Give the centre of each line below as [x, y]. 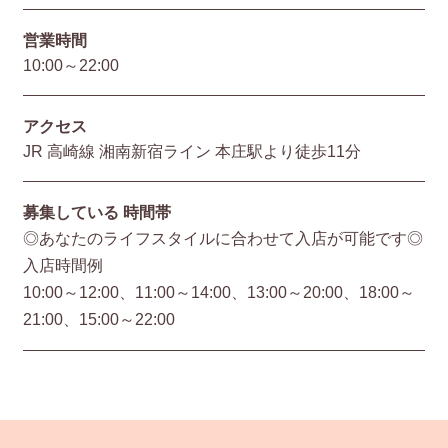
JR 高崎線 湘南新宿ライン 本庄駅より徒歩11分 [191, 151]
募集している [72, 212]
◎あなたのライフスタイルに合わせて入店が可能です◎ [222, 238]
